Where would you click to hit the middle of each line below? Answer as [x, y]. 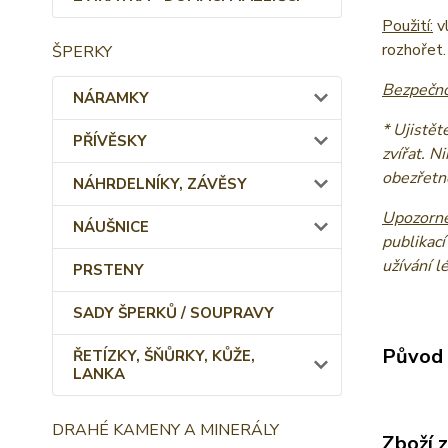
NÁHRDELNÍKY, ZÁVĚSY [160, 184]
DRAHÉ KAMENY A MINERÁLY [165, 430]
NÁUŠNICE [111, 227]
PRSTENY [108, 270]
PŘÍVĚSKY [110, 141]
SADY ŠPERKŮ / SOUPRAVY [173, 313]
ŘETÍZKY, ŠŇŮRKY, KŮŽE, [164, 356]
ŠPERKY [82, 52]
